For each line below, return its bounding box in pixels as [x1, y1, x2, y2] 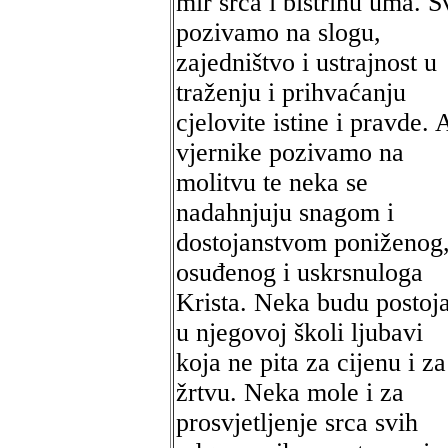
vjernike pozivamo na [176, 138, 404, 167]
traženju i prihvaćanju [176, 78, 406, 107]
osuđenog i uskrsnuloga [176, 258, 423, 287]
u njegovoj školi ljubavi [176, 318, 423, 347]
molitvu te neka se [176, 168, 368, 197]
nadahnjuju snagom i [176, 198, 394, 227]
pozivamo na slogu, [176, 18, 381, 47]
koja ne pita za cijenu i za [176, 348, 446, 377]
